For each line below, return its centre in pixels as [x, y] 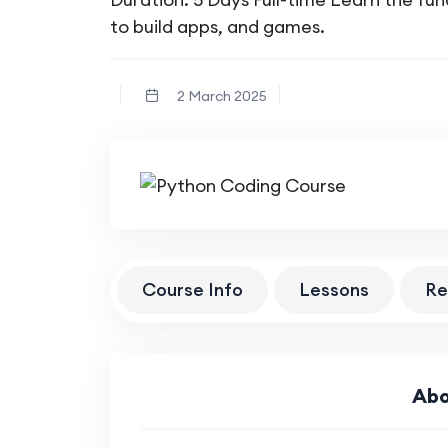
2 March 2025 [221, 96]
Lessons [333, 289]
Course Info [192, 289]
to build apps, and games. [217, 26]
